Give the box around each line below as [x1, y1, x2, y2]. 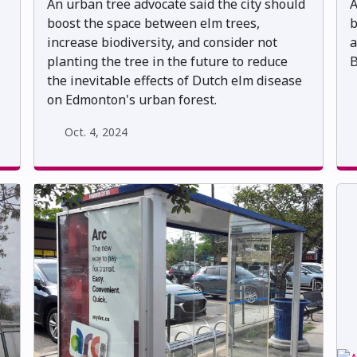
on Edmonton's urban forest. [47, 91, 217, 109]
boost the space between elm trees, [47, 14, 260, 33]
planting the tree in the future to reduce [47, 53, 288, 71]
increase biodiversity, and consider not [47, 33, 277, 52]
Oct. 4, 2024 [64, 124, 127, 140]
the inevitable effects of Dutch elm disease [47, 72, 302, 90]
